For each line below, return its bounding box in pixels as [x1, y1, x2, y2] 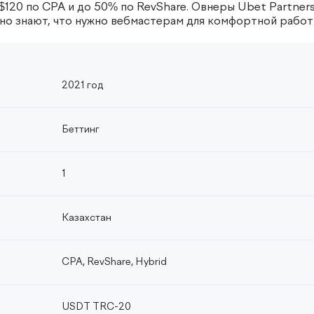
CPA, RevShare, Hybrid [61, 257, 167, 268]
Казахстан [61, 213, 111, 224]
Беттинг [61, 125, 100, 135]
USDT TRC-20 [61, 302, 131, 313]
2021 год [61, 81, 103, 91]
